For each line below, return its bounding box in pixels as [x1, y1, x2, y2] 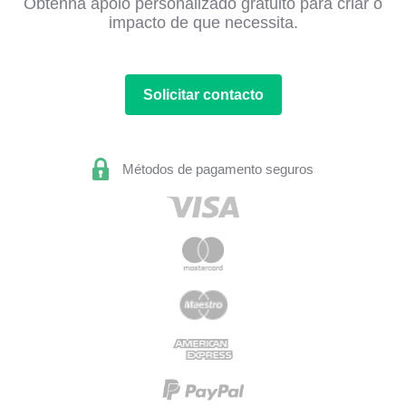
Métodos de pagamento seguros [122, 161, 314, 178]
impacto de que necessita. [108, 14, 298, 33]
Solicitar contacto [142, 87, 264, 103]
